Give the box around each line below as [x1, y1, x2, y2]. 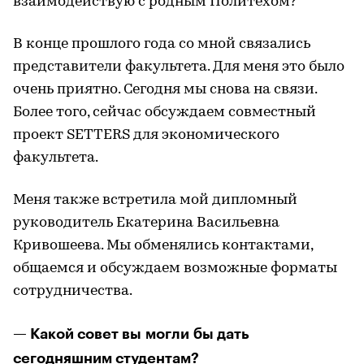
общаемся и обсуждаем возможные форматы [13, 260, 337, 276]
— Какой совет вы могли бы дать [13, 326, 249, 341]
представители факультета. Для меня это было [13, 58, 344, 75]
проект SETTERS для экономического [13, 127, 279, 143]
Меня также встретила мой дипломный [13, 192, 297, 208]
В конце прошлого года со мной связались [13, 36, 310, 52]
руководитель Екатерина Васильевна [13, 214, 279, 231]
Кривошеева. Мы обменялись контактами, [13, 237, 313, 253]
